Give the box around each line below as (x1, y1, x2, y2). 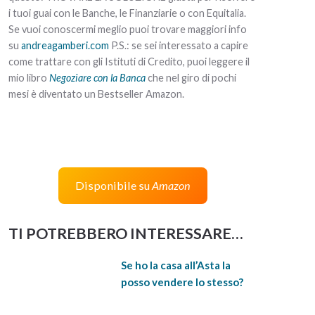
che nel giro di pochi (145, 72, 236, 84)
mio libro (8, 72, 49, 84)
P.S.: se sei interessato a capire (108, 39, 248, 51)
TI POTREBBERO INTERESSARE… (8, 224, 243, 243)
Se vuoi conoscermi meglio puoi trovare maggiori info (8, 23, 247, 35)
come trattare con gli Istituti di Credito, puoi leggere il (8, 56, 250, 67)
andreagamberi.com (20, 39, 109, 51)
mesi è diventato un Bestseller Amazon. (8, 88, 184, 100)
